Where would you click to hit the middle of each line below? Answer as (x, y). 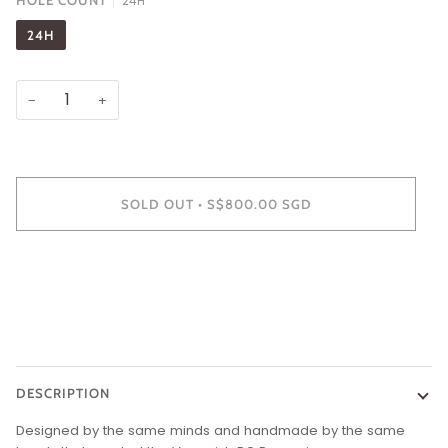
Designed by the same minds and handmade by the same (210, 431)
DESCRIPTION (63, 393)
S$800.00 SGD (259, 203)
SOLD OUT (157, 203)
